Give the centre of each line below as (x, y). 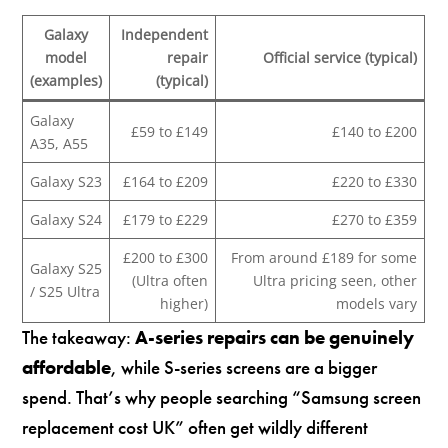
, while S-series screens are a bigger (244, 367)
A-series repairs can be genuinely (275, 337)
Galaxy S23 (66, 181)
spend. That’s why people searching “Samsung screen (222, 397)
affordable (67, 367)
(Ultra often (170, 280)
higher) (184, 303)
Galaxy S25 (66, 268)
